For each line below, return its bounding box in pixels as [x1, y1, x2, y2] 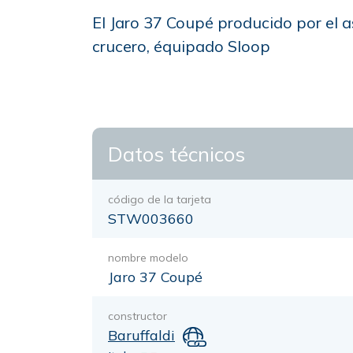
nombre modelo [108, 251, 188, 265]
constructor [108, 309, 167, 323]
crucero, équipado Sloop [92, 36, 270, 56]
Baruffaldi [108, 326, 175, 344]
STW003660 [108, 210, 194, 228]
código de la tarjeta [108, 192, 211, 206]
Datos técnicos [108, 141, 245, 166]
